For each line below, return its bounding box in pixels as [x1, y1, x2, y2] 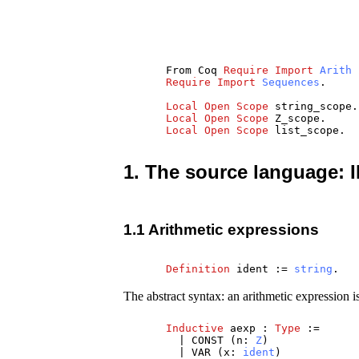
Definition [166, 263, 231, 276]
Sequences [262, 75, 321, 88]
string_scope [275, 99, 353, 112]
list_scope [275, 123, 340, 136]
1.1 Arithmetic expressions [123, 220, 320, 238]
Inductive [166, 322, 224, 335]
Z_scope [275, 111, 321, 124]
